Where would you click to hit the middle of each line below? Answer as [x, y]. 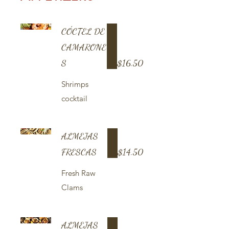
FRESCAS [79, 152]
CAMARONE [84, 47]
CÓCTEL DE [83, 31]
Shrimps [75, 84]
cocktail [74, 98]
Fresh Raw [78, 173]
